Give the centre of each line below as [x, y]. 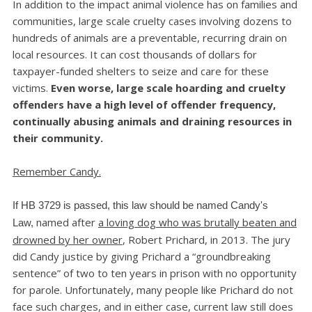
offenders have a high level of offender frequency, [144, 104]
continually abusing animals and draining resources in [152, 121]
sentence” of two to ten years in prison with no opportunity [154, 273]
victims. [31, 87]
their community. [57, 138]
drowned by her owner [67, 240]
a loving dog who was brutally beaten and [197, 223]
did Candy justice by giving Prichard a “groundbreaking [141, 257]
